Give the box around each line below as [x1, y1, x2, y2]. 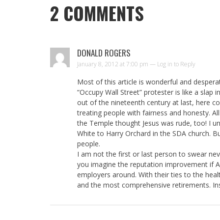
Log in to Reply [157, 59, 195, 68]
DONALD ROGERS [77, 46, 131, 59]
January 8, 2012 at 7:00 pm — [77, 59, 157, 68]
